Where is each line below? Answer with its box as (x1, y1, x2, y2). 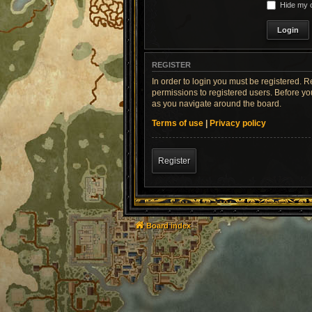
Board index (146, 221, 191, 230)
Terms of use (152, 118, 203, 128)
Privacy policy (210, 118, 266, 128)
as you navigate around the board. (152, 98, 281, 109)
